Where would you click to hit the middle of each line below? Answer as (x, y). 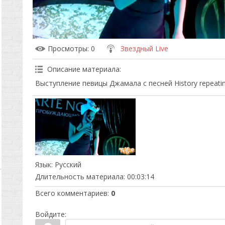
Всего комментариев (71, 193)
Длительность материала (79, 176)
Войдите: (50, 214)
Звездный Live (144, 48)
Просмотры (67, 48)
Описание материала (83, 69)
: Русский (66, 164)
